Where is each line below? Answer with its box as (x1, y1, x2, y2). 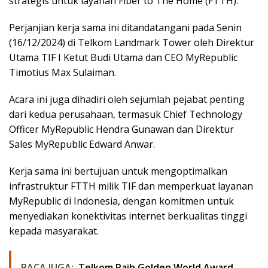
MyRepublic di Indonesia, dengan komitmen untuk (9, 194, 234, 208)
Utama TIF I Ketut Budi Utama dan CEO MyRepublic (9, 50, 237, 64)
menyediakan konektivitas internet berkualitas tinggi (9, 209, 247, 223)
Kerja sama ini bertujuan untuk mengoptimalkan (9, 164, 227, 178)
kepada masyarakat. (9, 224, 99, 237)
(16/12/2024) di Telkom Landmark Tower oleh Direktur (9, 35, 254, 49)
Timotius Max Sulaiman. (9, 65, 116, 79)
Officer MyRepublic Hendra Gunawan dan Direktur (9, 122, 234, 136)
